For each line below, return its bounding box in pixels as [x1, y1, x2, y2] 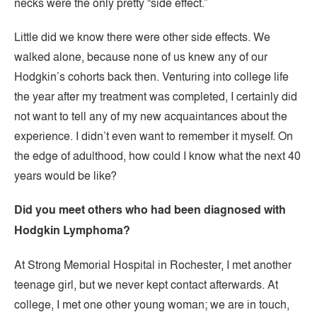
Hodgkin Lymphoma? [14, 222, 130, 238]
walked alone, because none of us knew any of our [14, 49, 267, 64]
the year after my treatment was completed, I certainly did [14, 88, 297, 104]
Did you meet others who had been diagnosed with [14, 202, 286, 218]
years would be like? [14, 168, 117, 183]
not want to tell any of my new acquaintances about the [14, 108, 287, 124]
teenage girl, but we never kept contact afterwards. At [14, 277, 278, 292]
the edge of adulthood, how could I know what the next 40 [14, 148, 301, 163]
